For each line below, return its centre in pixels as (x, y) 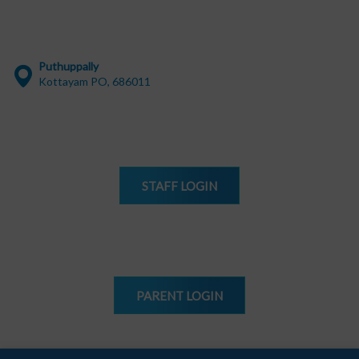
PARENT (161, 296)
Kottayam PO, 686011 (95, 81)
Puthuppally (69, 66)
